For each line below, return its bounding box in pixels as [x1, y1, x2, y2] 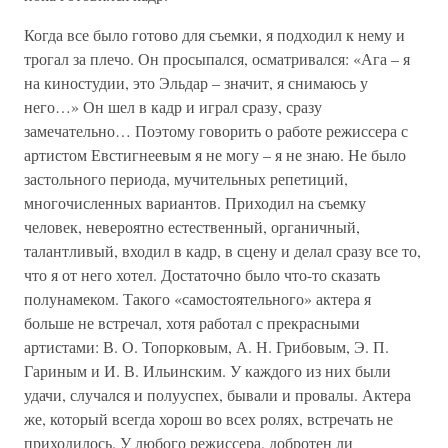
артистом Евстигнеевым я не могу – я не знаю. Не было [24, 144, 406, 165]
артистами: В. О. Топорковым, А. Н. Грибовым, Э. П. [24, 336, 389, 357]
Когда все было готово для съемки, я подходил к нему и [24, 24, 405, 45]
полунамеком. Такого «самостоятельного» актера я [24, 288, 371, 309]
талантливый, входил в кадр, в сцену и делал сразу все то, [24, 240, 421, 261]
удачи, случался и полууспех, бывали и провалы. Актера [24, 384, 411, 405]
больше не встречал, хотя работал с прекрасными [24, 312, 360, 333]
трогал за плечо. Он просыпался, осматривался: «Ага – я [24, 48, 410, 69]
